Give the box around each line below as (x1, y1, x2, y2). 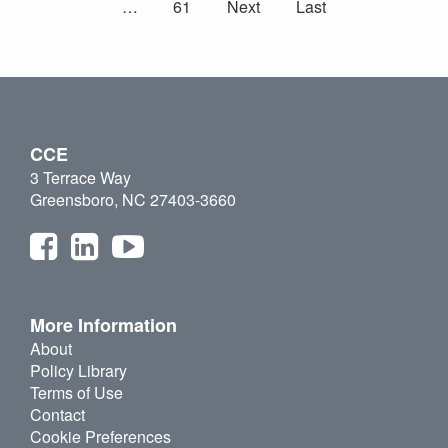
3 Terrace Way (30, 166, 131, 190)
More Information (30, 312, 177, 339)
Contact (30, 403, 85, 427)
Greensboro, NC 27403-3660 (30, 188, 236, 212)
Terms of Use (30, 381, 123, 405)
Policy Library (30, 359, 127, 383)
